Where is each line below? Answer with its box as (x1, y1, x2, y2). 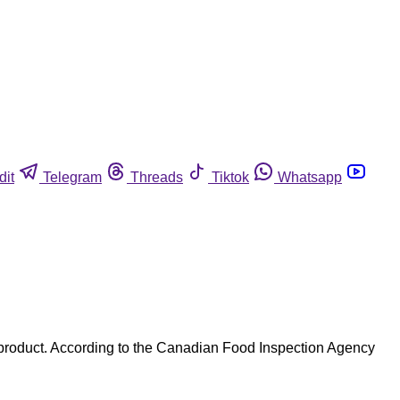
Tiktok (212, 169, 249, 185)
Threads (130, 169, 183, 185)
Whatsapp (278, 169, 342, 185)
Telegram (43, 169, 102, 185)
